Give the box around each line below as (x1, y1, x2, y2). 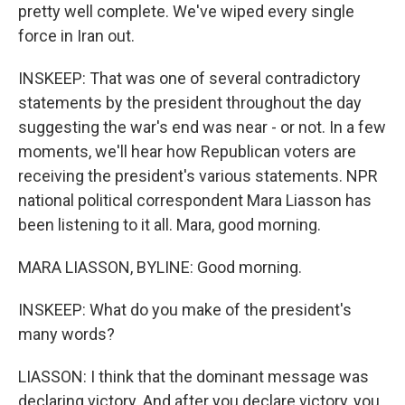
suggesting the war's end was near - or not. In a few (18, 118, 386, 137)
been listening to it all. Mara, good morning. (18, 215, 321, 234)
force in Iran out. (18, 26, 135, 45)
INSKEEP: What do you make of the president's (18, 300, 352, 319)
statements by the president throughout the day (18, 93, 362, 112)
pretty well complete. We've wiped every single (18, 2, 354, 21)
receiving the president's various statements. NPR (18, 166, 378, 185)
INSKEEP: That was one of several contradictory (18, 69, 361, 88)
